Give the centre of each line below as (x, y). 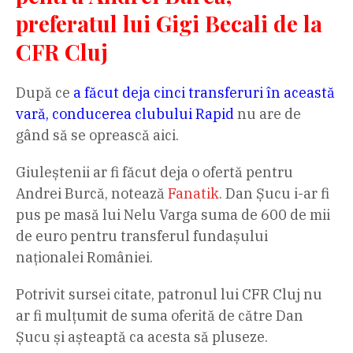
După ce (43, 92)
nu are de (269, 113)
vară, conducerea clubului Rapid (125, 113)
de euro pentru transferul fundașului (142, 236)
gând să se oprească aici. (97, 135)
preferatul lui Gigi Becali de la (169, 23)
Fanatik (193, 193)
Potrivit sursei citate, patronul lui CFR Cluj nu (169, 294)
